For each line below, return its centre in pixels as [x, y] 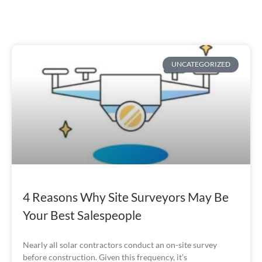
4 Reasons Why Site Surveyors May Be [126, 197]
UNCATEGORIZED [201, 64]
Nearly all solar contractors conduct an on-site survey [120, 245]
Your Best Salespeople [82, 215]
